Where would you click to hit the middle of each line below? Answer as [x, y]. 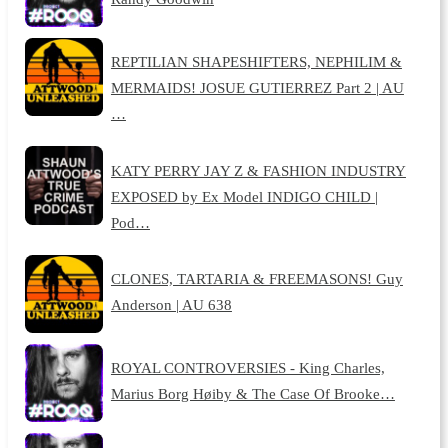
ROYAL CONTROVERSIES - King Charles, [247, 368]
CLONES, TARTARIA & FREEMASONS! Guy [256, 278]
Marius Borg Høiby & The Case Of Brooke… [252, 394]
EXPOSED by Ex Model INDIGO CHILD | [244, 196]
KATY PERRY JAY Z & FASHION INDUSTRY [258, 170]
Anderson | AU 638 [171, 304]
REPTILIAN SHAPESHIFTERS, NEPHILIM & [256, 62]
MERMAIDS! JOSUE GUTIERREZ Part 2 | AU [257, 88]
